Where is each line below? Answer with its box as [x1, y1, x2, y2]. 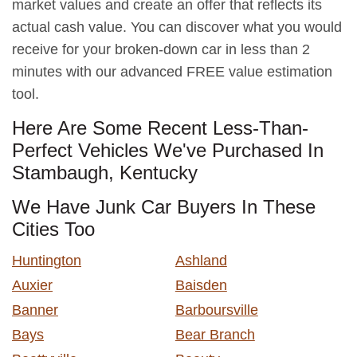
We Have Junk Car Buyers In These [12, 195, 316, 218]
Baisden [175, 277, 227, 293]
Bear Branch [175, 326, 255, 343]
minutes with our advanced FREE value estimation [12, 63, 332, 80]
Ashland [175, 252, 227, 269]
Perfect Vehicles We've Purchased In [12, 139, 324, 161]
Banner [12, 301, 58, 318]
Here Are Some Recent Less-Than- [12, 116, 308, 139]
